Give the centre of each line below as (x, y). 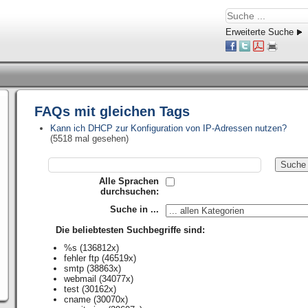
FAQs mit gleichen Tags (112, 111)
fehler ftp (82, 258)
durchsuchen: (130, 191)
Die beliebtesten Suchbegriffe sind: (130, 230)
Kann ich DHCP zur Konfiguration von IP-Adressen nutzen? (169, 128)
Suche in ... (134, 209)
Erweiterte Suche (260, 32)
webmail (80, 279)
